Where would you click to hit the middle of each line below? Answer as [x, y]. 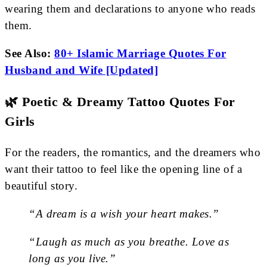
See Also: [30, 53]
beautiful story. [41, 186]
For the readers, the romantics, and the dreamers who [133, 153]
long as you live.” [72, 259]
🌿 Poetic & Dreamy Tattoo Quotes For [120, 101]
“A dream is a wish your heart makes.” [124, 214]
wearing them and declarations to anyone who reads [130, 8]
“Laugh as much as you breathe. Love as [129, 242]
